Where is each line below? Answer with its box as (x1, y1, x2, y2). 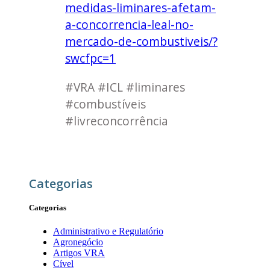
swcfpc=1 (65, 50, 116, 67)
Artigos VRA (53, 247, 105, 258)
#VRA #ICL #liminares (65, 78, 185, 95)
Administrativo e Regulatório (53, 225, 163, 236)
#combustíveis (65, 95, 146, 112)
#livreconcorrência (65, 112, 168, 129)
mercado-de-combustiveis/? (65, 33, 218, 50)
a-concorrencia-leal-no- (65, 16, 193, 33)
